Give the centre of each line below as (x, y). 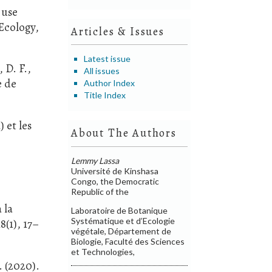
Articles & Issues (118, 31)
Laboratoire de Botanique (120, 210)
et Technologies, (103, 251)
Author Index (110, 83)
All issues (102, 70)
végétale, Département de (121, 231)
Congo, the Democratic (115, 181)
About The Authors (124, 133)
